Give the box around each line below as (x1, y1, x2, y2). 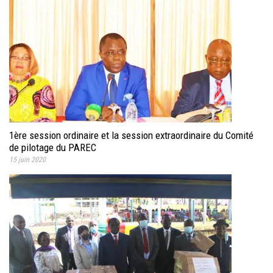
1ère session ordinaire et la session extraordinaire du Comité (9, 129, 253, 142)
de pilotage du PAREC (9, 141, 96, 154)
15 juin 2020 (9, 155, 46, 165)
